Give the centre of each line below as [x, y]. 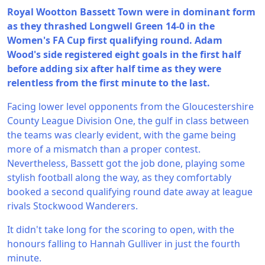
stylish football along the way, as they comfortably [119, 177]
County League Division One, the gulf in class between [128, 121]
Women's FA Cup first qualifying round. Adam [115, 40]
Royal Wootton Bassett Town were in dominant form [131, 12]
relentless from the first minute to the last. [109, 83]
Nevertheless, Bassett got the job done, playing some [126, 163]
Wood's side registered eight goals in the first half [124, 54]
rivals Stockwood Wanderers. [72, 206]
